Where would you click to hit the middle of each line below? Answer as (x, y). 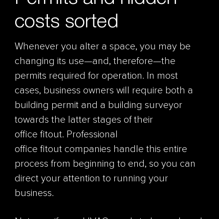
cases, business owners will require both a (104, 91)
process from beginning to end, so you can (105, 164)
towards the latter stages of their (84, 120)
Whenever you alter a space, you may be (103, 47)
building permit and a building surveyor (99, 106)
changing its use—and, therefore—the (95, 62)
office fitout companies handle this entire (101, 150)
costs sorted (72, 20)
